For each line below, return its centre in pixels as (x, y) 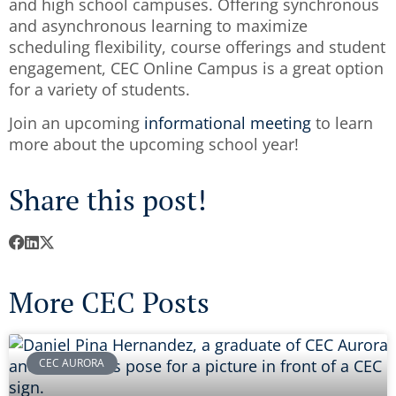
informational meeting (228, 123)
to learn (342, 123)
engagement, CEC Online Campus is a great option (196, 68)
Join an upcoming (76, 123)
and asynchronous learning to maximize (158, 25)
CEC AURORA (72, 362)
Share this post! (107, 199)
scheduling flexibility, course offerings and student (197, 46)
